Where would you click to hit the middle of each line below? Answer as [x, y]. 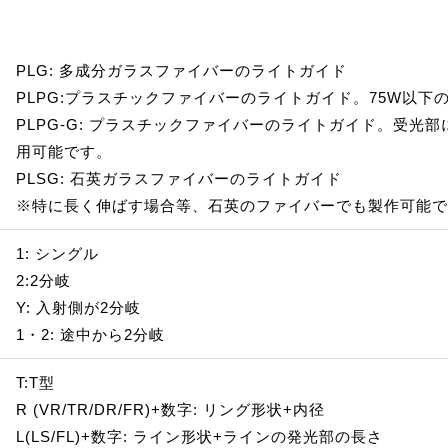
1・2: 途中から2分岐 [91, 334]
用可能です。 [64, 151]
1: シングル [58, 253]
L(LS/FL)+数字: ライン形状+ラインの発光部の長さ [200, 436]
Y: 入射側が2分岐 [79, 307]
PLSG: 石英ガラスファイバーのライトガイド [179, 178]
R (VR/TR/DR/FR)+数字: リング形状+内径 [171, 409]
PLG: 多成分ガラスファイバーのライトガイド [182, 70]
